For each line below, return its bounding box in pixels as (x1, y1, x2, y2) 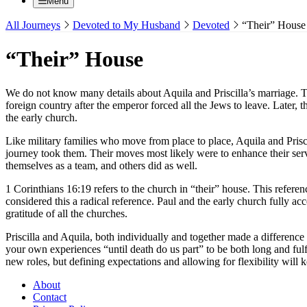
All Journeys (5, 19, 60, 31)
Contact (33, 291, 66, 303)
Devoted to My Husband (73, 19, 180, 31)
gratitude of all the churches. (5, 207, 127, 219)
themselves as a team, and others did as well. (5, 159, 197, 171)
